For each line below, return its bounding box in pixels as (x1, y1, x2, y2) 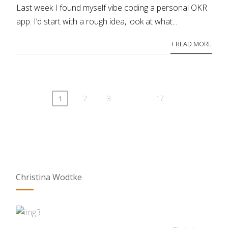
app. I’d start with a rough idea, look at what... (16, 15, 178, 27)
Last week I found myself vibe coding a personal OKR (16, 2, 208, 13)
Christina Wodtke (16, 172, 82, 183)
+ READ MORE (170, 39, 212, 48)
